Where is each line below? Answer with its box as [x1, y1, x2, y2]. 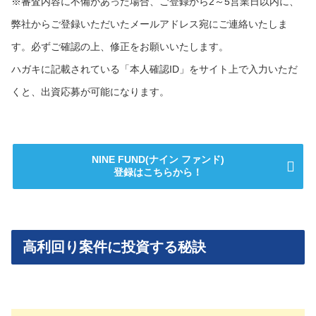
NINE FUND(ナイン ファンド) [92, 153, 224, 165]
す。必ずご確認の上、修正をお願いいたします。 [11, 40, 229, 52]
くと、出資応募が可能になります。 [11, 85, 169, 97]
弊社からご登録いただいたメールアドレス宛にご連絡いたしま [11, 18, 288, 30]
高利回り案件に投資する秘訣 [23, 238, 206, 255]
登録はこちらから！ [114, 166, 202, 178]
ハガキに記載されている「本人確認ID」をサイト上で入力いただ [11, 63, 298, 75]
